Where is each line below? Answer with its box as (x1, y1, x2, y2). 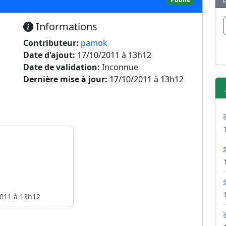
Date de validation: (23, 62, 100, 73)
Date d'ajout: (23, 49, 75, 61)
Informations (33, 20, 97, 33)
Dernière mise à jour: (23, 74, 107, 85)
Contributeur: (23, 37, 79, 48)
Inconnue (100, 62, 138, 73)
